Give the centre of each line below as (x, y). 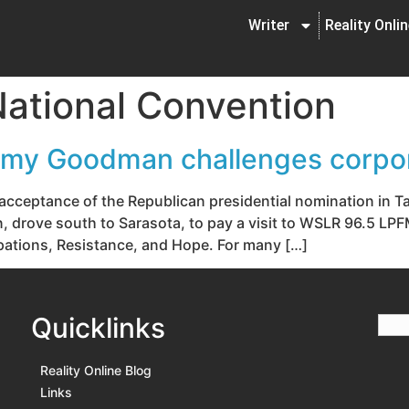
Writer (269, 25)
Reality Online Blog (96, 371)
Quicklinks (98, 328)
